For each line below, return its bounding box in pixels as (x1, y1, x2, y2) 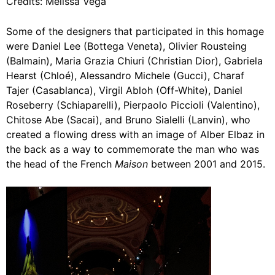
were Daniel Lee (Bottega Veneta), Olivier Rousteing (6, 40, 247, 53)
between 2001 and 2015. (148, 158, 265, 171)
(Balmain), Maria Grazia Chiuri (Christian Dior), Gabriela (6, 55, 263, 68)
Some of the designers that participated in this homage (6, 25, 264, 38)
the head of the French (6, 158, 115, 171)
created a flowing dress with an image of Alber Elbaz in (6, 128, 265, 141)
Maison (115, 158, 148, 171)
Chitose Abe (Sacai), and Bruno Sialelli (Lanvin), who (6, 114, 250, 126)
